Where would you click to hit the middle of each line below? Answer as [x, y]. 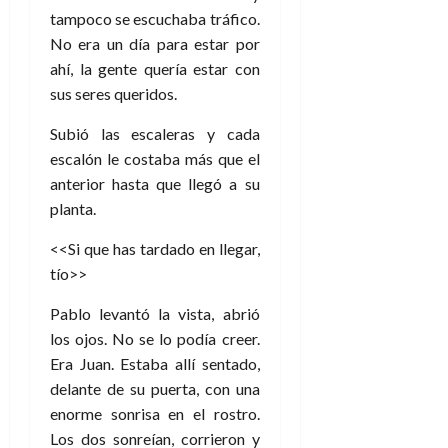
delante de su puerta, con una [155, 388]
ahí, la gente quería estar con [155, 68]
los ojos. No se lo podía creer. [155, 338]
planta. [73, 208]
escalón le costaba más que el [155, 158]
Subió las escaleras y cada [155, 133]
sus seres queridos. [113, 93]
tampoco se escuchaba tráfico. [155, 18]
